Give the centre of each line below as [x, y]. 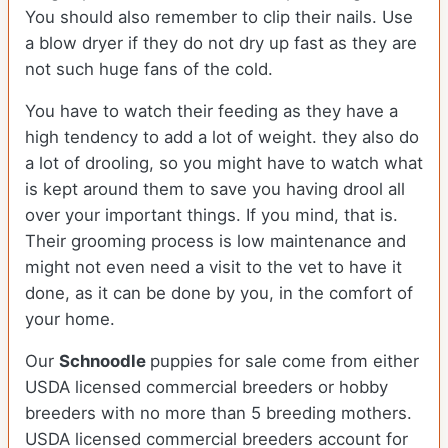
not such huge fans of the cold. [151, 69]
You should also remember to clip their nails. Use [219, 17]
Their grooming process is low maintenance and [215, 241]
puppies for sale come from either [284, 361]
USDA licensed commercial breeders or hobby [206, 387]
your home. [70, 319]
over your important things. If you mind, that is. [211, 215]
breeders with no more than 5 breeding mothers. [218, 413]
